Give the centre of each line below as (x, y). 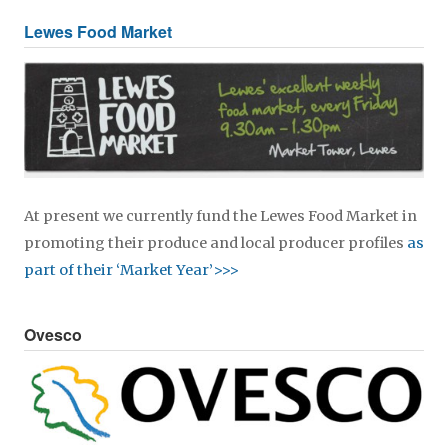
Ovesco (53, 334)
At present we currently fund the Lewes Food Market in (220, 215)
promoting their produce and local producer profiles (214, 242)
